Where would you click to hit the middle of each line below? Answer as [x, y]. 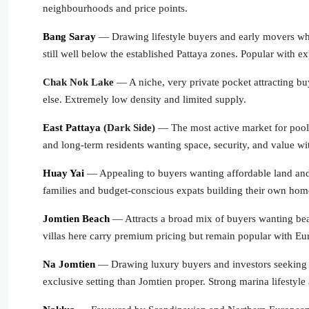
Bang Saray [69, 37]
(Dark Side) [128, 128]
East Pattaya [72, 128]
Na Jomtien [69, 264]
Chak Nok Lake [78, 82]
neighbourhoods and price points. [115, 8]
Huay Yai [63, 173]
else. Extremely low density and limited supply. [144, 99]
